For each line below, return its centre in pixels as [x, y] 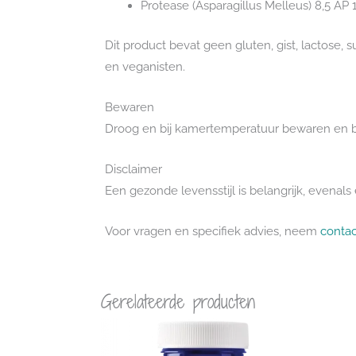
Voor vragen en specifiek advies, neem [213, 231]
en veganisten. [145, 66]
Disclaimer [133, 169]
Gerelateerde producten [178, 301]
